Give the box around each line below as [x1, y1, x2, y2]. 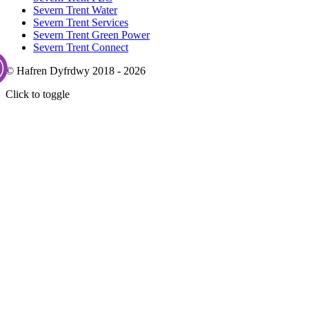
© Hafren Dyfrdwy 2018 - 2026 [6, 64, 146, 77]
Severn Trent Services [33, 16, 128, 28]
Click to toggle [6, 88, 70, 100]
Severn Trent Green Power [33, 28, 150, 41]
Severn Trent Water [33, 3, 117, 16]
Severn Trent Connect [33, 41, 128, 53]
